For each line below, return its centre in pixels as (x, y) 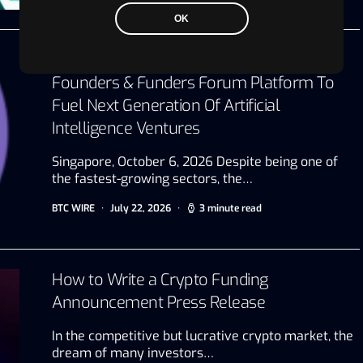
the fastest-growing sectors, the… (152, 178)
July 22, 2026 (141, 208)
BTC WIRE (73, 208)
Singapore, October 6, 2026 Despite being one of (195, 161)
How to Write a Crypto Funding (160, 280)
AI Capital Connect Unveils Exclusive (177, 60)
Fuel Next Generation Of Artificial (166, 105)
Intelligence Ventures (126, 128)
